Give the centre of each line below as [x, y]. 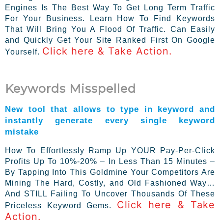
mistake [22, 131]
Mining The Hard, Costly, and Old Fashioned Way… [110, 183]
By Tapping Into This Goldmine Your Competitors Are [110, 172]
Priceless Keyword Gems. [61, 205]
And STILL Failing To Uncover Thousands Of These [110, 193]
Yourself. [24, 52]
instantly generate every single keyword [110, 120]
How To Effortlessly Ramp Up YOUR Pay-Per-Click [110, 150]
